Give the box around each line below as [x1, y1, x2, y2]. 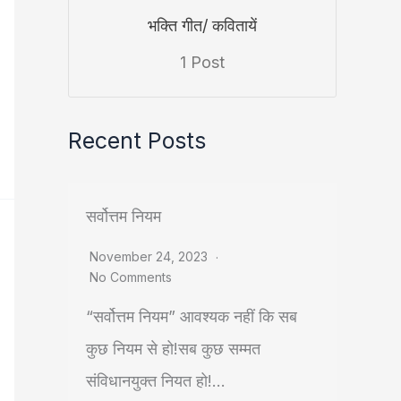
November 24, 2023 [90, 249, 211, 265]
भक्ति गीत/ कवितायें [148, 16, 257, 36]
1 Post [180, 53, 225, 73]
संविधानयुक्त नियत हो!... [86, 371, 226, 391]
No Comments [90, 269, 172, 286]
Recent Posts [68, 126, 206, 154]
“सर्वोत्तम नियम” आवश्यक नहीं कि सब [86, 307, 297, 327]
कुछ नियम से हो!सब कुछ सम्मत [86, 339, 260, 359]
